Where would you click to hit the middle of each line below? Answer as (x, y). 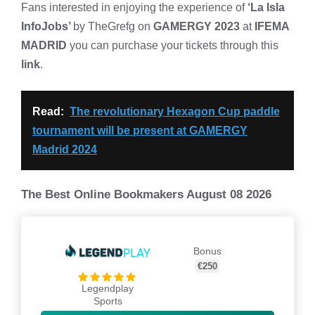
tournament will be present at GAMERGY (140, 130)
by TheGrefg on (113, 26)
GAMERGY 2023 (197, 26)
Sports (108, 301)
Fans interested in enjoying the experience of (134, 7)
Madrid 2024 (65, 149)
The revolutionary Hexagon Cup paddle (175, 111)
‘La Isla (266, 7)
